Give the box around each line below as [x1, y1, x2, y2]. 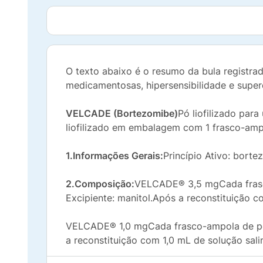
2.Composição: [66, 178, 134, 190]
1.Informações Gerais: [66, 150, 163, 161]
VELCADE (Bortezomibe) [66, 107, 178, 119]
